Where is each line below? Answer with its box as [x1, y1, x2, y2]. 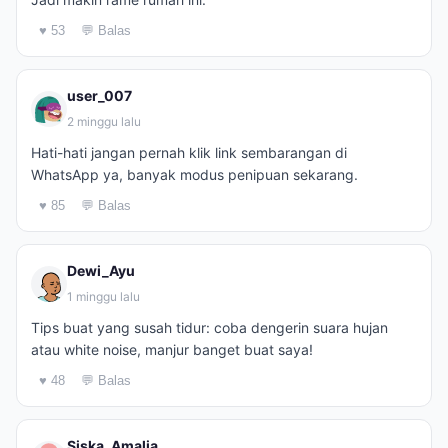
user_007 [67, 87, 132, 104]
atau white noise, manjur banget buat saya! [31, 341, 313, 358]
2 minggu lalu [67, 114, 141, 129]
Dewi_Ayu [67, 262, 135, 279]
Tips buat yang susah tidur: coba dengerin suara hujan [31, 319, 388, 336]
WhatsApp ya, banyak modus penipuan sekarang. [31, 166, 358, 183]
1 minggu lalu [67, 289, 140, 304]
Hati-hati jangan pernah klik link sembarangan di [31, 144, 347, 161]
